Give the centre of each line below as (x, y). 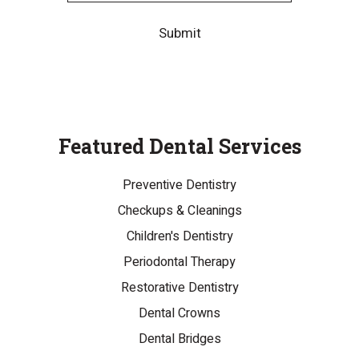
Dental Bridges (179, 339)
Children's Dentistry (179, 237)
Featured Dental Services (179, 147)
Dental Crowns (179, 314)
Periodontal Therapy (179, 262)
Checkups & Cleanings (179, 211)
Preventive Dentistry (179, 186)
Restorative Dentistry (179, 288)
